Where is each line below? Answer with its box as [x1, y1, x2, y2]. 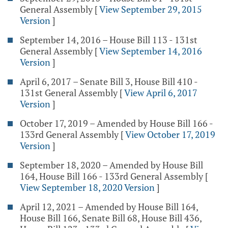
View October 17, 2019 [125, 128, 215, 140]
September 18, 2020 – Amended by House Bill [20, 159, 203, 171]
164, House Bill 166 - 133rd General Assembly [20, 170, 203, 182]
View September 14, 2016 [99, 45, 202, 57]
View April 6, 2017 [124, 87, 197, 99]
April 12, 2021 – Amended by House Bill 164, [20, 201, 198, 213]
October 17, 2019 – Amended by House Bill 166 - [20, 117, 213, 129]
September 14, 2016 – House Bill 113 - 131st [20, 34, 197, 46]
